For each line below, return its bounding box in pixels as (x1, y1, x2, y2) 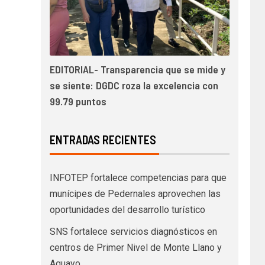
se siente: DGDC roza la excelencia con (49, 79, 218, 92)
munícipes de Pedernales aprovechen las (49, 188, 221, 200)
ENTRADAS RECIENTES (49, 132, 156, 147)
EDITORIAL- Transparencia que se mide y (49, 63, 225, 76)
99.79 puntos (49, 95, 106, 108)
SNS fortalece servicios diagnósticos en (49, 226, 217, 238)
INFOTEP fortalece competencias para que (49, 172, 227, 184)
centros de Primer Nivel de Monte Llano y (49, 242, 222, 254)
